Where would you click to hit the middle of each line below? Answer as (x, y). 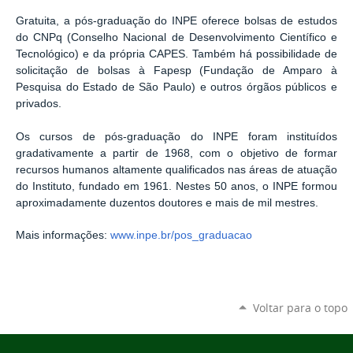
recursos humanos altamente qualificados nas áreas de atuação (176, 169)
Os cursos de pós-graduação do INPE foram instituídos (176, 136)
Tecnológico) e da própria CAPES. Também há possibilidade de (176, 54)
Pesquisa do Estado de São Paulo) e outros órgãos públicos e (176, 87)
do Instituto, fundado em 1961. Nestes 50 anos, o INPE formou (176, 186)
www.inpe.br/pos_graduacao (181, 236)
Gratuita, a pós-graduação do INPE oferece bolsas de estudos (176, 21)
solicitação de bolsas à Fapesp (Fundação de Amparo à (176, 71)
